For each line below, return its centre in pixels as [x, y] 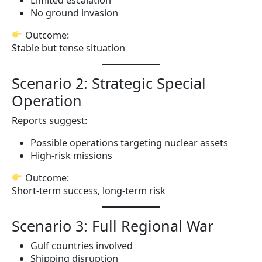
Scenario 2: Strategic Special [109, 83]
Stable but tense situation [68, 48]
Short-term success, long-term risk [89, 190]
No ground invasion [74, 13]
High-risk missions [71, 155]
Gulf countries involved [82, 245]
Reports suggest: [49, 120]
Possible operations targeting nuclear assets [129, 142]
